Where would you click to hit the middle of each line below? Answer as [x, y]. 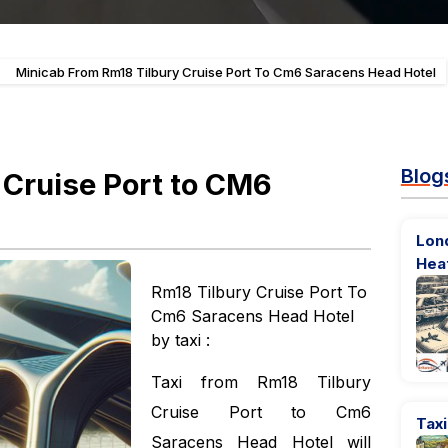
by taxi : [181, 340]
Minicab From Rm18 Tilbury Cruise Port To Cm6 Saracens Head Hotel [226, 72]
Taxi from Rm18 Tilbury [261, 382]
